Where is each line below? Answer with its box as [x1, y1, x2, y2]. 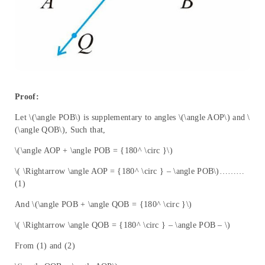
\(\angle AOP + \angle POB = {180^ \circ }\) [15, 146, 173, 155]
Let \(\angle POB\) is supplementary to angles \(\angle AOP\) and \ [15, 112, 250, 122]
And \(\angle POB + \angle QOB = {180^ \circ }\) [15, 199, 192, 209]
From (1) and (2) [15, 241, 75, 250]
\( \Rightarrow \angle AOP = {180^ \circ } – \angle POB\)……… [15, 166, 245, 176]
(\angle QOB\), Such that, [15, 125, 106, 134]
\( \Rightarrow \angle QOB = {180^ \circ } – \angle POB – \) [15, 220, 231, 230]
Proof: [15, 92, 39, 101]
